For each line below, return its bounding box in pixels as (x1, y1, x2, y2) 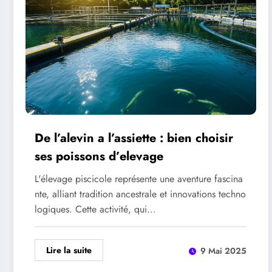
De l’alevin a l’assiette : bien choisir (35, 129, 233, 147)
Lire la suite (46, 244, 92, 256)
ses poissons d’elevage (35, 148, 163, 165)
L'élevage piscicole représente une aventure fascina (35, 172, 243, 186)
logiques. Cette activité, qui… (35, 202, 155, 216)
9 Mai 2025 (200, 244, 246, 257)
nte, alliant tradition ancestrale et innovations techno (35, 187, 246, 201)
